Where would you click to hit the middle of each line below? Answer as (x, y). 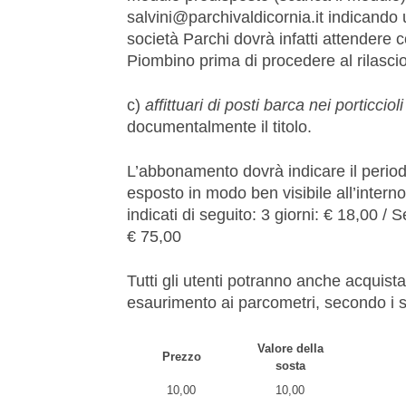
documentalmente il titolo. (219, 126)
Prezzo (181, 356)
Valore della (290, 348)
